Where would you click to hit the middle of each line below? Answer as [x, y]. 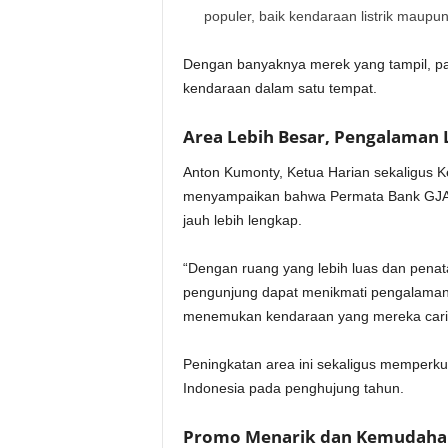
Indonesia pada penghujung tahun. [293, 388]
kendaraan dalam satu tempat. [279, 88]
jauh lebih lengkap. [242, 220]
